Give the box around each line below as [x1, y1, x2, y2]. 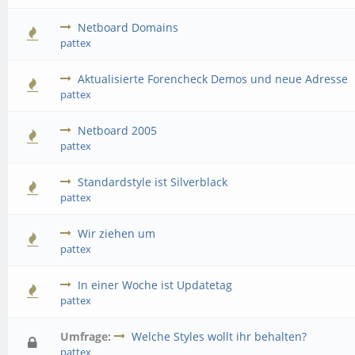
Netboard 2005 [78, 123, 158, 138]
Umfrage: [60, 329, 112, 344]
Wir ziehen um [78, 226, 156, 241]
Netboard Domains [78, 20, 179, 35]
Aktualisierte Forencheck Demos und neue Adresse [78, 71, 349, 86]
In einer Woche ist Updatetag [78, 277, 233, 292]
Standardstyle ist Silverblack [78, 174, 228, 189]
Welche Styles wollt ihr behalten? [132, 329, 307, 344]
